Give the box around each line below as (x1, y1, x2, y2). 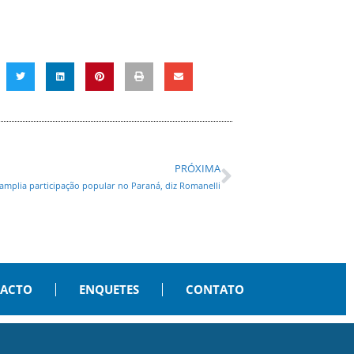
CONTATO (185, 281, 244, 298)
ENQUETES (78, 281, 139, 298)
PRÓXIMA (175, 161, 220, 176)
